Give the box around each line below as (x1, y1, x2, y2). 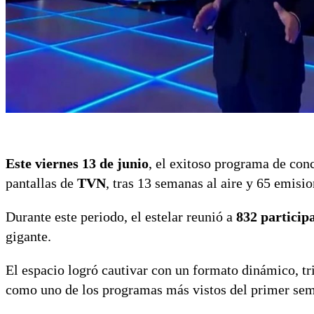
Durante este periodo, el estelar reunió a (6, 209, 236, 225)
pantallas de (6, 175, 77, 191)
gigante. (6, 228, 51, 245)
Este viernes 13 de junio (6, 156, 149, 172)
